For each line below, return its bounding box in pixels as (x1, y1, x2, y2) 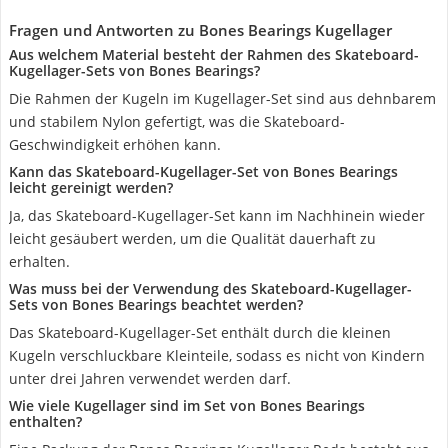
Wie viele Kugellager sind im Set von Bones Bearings (9, 396, 365, 415)
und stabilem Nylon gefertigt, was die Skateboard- (9, 112, 345, 131)
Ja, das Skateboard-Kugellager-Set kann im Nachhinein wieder (9, 206, 425, 225)
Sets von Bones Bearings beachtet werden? (9, 295, 303, 314)
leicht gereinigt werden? (9, 178, 173, 197)
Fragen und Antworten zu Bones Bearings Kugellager (9, 20, 392, 40)
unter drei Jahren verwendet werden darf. (9, 369, 291, 388)
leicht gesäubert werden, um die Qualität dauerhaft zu (9, 229, 376, 248)
